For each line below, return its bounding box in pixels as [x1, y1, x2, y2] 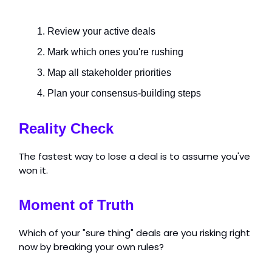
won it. [19, 163, 48, 177]
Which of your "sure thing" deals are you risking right [19, 226, 250, 239]
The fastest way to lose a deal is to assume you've [19, 149, 250, 163]
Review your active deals [47, 25, 155, 36]
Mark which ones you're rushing [47, 46, 183, 57]
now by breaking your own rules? [19, 240, 164, 253]
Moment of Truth [19, 196, 134, 213]
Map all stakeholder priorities [47, 67, 171, 78]
